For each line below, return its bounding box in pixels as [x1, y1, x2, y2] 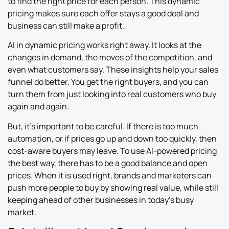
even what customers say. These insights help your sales [8, 64, 218, 76]
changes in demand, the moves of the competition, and [8, 52, 212, 63]
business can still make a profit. [8, 20, 124, 32]
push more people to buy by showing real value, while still [8, 181, 218, 193]
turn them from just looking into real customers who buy [8, 88, 216, 100]
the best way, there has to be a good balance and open [8, 157, 208, 169]
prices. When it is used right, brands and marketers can [8, 169, 212, 181]
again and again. [8, 101, 69, 112]
